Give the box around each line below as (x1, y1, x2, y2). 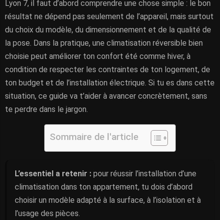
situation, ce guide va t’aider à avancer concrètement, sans (5, 91, 207, 101)
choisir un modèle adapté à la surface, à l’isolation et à (15, 195, 201, 205)
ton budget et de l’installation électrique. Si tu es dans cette (5, 78, 215, 87)
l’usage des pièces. (15, 209, 80, 218)
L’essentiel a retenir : (15, 169, 91, 178)
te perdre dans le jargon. (5, 105, 88, 114)
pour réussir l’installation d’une (91, 169, 196, 178)
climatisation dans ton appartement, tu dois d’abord (15, 182, 192, 192)
